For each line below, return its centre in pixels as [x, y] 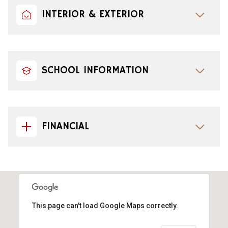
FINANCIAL [65, 126]
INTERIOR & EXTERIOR [93, 14]
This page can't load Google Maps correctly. [105, 205]
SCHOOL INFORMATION [95, 70]
